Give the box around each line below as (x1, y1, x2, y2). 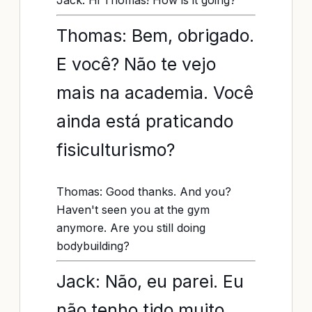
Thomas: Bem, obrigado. (56, 25, 254, 46)
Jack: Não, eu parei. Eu (56, 271, 244, 292)
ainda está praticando (56, 111, 233, 132)
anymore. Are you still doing (56, 221, 205, 235)
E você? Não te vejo (56, 54, 216, 75)
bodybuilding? (56, 239, 130, 253)
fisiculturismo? (56, 139, 175, 160)
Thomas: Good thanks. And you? (56, 185, 231, 198)
